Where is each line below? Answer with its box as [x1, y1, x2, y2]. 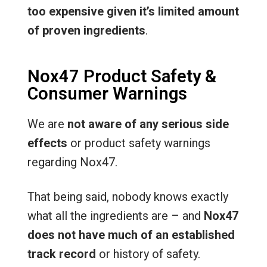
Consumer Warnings [27, 83, 187, 104]
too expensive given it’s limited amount [27, 4, 239, 18]
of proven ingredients [27, 23, 145, 38]
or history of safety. [95, 247, 200, 261]
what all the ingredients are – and [27, 209, 204, 223]
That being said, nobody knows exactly [27, 190, 228, 204]
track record [27, 247, 96, 261]
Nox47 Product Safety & [27, 66, 216, 86]
